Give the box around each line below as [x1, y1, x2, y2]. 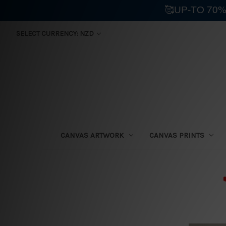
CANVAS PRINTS [149, 130, 204, 140]
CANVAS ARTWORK [60, 130, 124, 140]
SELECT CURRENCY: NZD [16, 29, 95, 38]
